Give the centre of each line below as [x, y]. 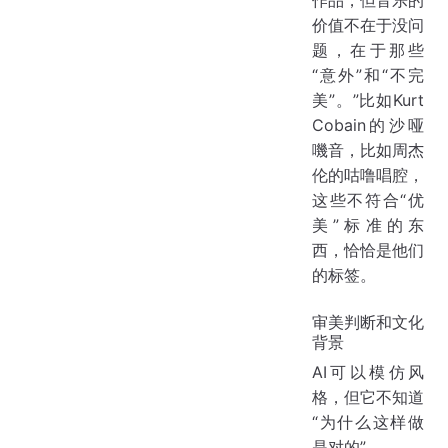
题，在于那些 [368, 49]
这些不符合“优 [368, 199]
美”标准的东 [368, 224]
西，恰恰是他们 [368, 249]
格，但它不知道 [368, 396]
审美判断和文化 [368, 321]
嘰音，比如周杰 [368, 149]
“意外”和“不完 [368, 74]
